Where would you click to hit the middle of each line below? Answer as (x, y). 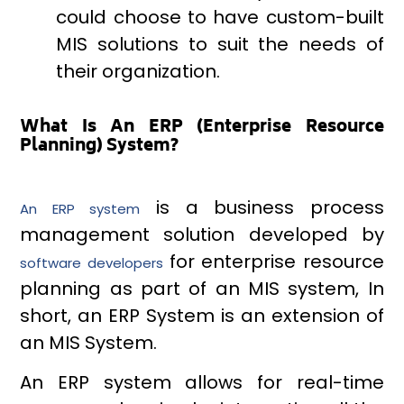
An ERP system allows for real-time (202, 383)
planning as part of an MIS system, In (202, 289)
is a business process (262, 208)
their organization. (138, 72)
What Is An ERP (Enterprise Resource (202, 129)
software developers (92, 263)
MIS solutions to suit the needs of (220, 45)
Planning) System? (100, 147)
